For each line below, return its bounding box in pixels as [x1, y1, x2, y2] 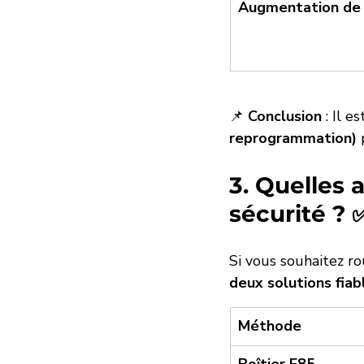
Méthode [238, 316, 301, 336]
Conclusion [248, 106, 322, 127]
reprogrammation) [229, 128, 357, 149]
